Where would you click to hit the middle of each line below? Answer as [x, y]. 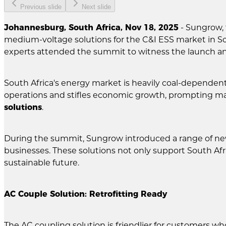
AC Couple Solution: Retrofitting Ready [86, 194]
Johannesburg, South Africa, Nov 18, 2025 [91, 27]
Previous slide [41, 7]
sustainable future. [42, 162]
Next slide [96, 7]
